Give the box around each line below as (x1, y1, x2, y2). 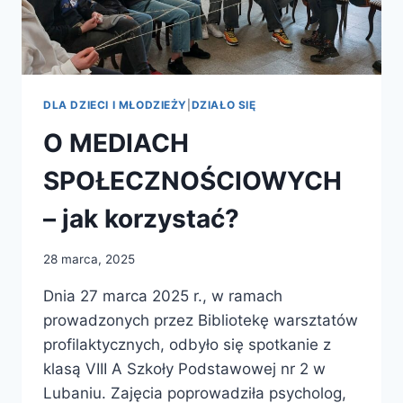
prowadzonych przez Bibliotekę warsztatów (43, 310, 358, 329)
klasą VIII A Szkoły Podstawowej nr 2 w (43, 359, 326, 378)
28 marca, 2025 (43, 251, 135, 266)
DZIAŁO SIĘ (191, 98, 256, 112)
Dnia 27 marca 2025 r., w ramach (43, 286, 282, 305)
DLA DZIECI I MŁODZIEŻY (43, 98, 188, 112)
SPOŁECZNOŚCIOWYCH (43, 166, 342, 197)
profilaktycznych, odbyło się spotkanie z (43, 335, 331, 354)
